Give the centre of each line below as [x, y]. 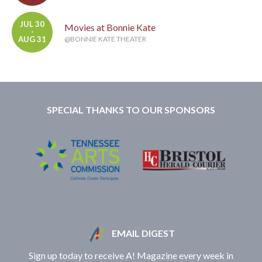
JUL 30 [32, 24]
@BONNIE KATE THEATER [105, 39]
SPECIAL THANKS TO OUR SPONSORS [131, 110]
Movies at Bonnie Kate [110, 27]
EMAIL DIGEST [142, 233]
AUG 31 [32, 39]
